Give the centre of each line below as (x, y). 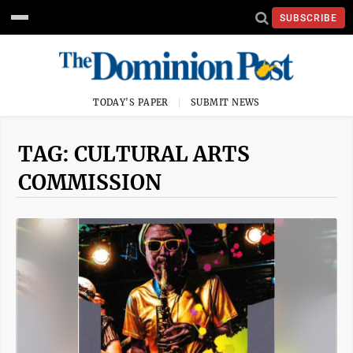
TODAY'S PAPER (131, 102)
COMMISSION (90, 182)
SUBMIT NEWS (225, 102)
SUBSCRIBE (308, 18)
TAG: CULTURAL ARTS (134, 154)
